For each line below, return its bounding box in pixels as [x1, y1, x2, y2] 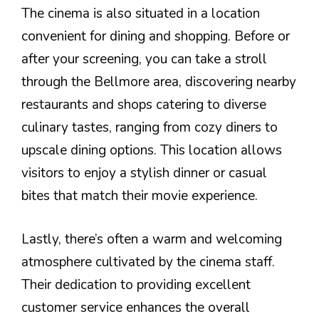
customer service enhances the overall [21, 298, 250, 317]
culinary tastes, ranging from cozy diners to [21, 118, 278, 137]
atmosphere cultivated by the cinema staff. [21, 252, 275, 271]
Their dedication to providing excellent [21, 275, 251, 294]
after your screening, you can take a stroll [21, 50, 267, 69]
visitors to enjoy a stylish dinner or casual [21, 164, 267, 183]
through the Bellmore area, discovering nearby [21, 73, 296, 92]
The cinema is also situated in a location [21, 4, 260, 23]
